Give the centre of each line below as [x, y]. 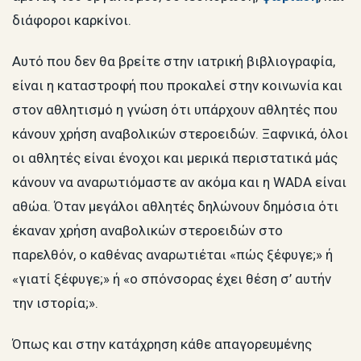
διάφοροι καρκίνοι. [72, 20]
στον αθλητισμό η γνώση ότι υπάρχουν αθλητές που [175, 109]
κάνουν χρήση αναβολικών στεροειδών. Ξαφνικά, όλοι [180, 133]
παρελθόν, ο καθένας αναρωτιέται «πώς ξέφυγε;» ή [172, 254]
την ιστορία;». [55, 303]
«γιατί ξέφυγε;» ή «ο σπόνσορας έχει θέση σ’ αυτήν [172, 278]
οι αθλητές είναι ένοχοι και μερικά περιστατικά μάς [175, 158]
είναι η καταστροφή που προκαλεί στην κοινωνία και [177, 85]
